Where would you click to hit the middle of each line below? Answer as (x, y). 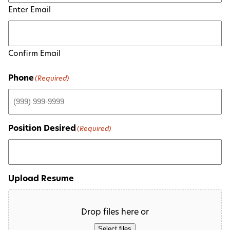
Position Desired (42, 129)
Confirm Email (34, 54)
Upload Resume (41, 179)
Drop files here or (115, 213)
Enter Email (30, 11)
